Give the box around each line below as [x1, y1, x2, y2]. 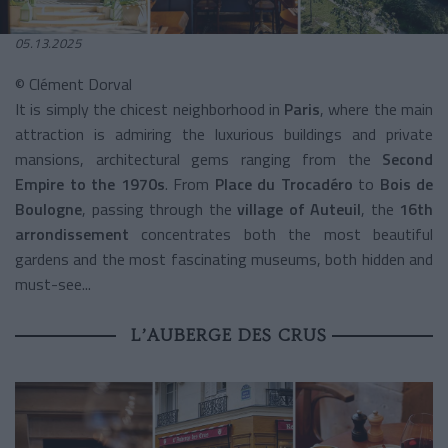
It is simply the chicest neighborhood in [15, 96, 285, 121]
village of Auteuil [231, 196, 361, 221]
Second [382, 146, 433, 171]
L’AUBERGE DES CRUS [131, 324, 327, 345]
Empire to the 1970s [15, 171, 165, 196]
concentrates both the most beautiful [141, 221, 434, 246]
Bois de [379, 171, 433, 196]
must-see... [15, 271, 91, 296]
